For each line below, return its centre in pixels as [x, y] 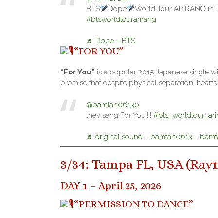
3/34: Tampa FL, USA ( [125, 165]
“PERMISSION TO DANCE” [134, 204]
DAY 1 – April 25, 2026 [111, 185]
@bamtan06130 [112, 104]
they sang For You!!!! [119, 115]
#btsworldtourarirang [121, 19]
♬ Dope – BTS [110, 41]
